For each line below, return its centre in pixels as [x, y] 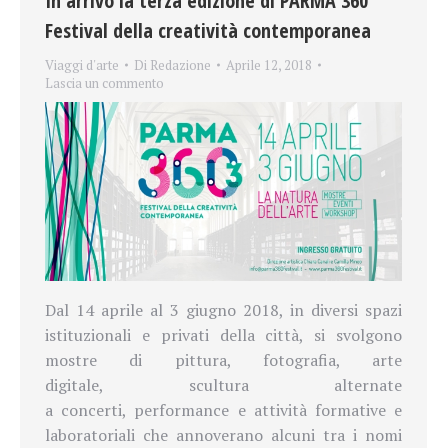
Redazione [180, 65]
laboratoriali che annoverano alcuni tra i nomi [223, 434]
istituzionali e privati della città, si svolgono [223, 334]
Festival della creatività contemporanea [208, 31]
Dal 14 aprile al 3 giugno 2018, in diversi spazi [223, 309]
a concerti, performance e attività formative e [223, 409]
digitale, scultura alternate [223, 384]
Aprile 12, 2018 [269, 65]
